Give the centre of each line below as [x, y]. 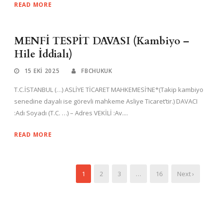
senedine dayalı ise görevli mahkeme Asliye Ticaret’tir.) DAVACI [106, 101]
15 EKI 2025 [42, 71]
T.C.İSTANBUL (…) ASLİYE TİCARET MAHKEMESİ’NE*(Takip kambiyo [109, 89]
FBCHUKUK [97, 71]
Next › [186, 173]
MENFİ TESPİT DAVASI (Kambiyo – [102, 41]
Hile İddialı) [43, 54]
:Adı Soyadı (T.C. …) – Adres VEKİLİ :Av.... [71, 113]
